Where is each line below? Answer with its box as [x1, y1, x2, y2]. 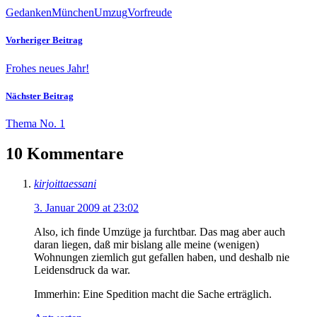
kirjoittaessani [34, 177, 96, 190]
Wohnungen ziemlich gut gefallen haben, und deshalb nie [34, 250, 289, 263]
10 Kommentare [6, 144, 124, 163]
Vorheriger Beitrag [6, 35, 83, 46]
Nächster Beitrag [6, 90, 74, 101]
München [52, 6, 94, 19]
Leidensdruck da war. [34, 263, 130, 276]
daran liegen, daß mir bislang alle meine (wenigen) [34, 238, 259, 250]
